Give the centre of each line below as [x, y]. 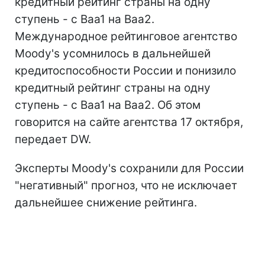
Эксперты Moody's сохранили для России [129, 168]
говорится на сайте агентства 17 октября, [129, 122]
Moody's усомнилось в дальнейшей [113, 54]
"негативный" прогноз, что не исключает [126, 185]
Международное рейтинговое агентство [126, 36]
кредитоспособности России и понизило [125, 71]
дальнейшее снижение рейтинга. [106, 203]
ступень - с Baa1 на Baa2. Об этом [108, 105]
